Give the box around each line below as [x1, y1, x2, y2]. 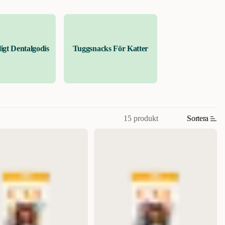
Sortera [187, 114, 208, 123]
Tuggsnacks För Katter [72, 44, 149, 53]
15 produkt [124, 114, 159, 123]
